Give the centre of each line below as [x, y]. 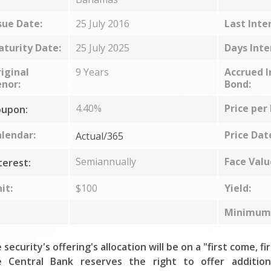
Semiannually [106, 162]
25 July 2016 [102, 24]
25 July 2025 [102, 48]
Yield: [237, 188]
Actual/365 [99, 136]
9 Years [92, 72]
